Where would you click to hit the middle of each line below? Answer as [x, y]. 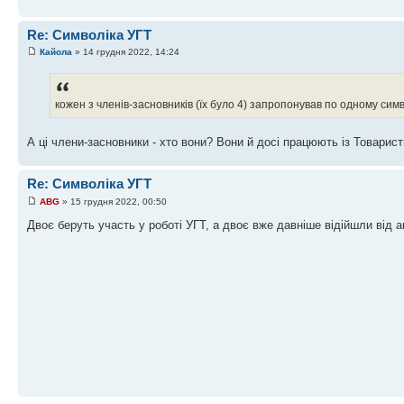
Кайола [56, 52]
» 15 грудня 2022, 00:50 [113, 201]
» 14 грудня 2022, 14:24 [126, 52]
